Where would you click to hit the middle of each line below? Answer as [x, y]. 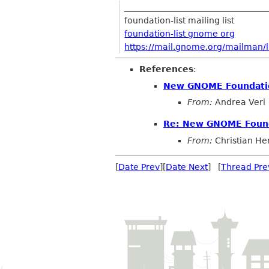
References [166, 69]
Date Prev [139, 167]
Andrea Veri [239, 102]
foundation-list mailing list [180, 20]
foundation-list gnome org [180, 34]
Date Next [187, 167]
